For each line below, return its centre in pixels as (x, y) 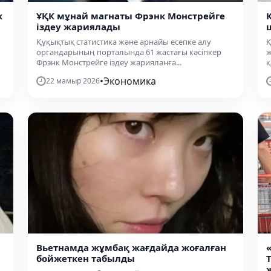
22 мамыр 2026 (73, 80)
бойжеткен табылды (86, 258)
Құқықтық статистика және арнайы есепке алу (124, 41)
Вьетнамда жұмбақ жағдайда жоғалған (131, 247)
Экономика (130, 81)
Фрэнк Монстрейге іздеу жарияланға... (109, 62)
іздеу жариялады (78, 26)
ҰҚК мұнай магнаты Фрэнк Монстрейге (131, 15)
